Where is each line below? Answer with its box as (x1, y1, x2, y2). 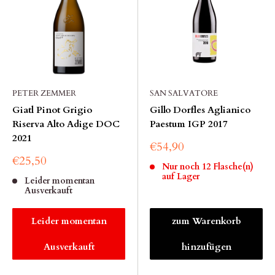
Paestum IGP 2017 (150, 118, 228, 130)
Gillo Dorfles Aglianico (150, 104, 250, 116)
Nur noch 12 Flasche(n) (161, 161, 254, 172)
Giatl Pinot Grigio (12, 104, 92, 116)
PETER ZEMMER (12, 88, 76, 99)
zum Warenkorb (171, 215, 241, 227)
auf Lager (161, 171, 199, 182)
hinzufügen (181, 241, 231, 253)
